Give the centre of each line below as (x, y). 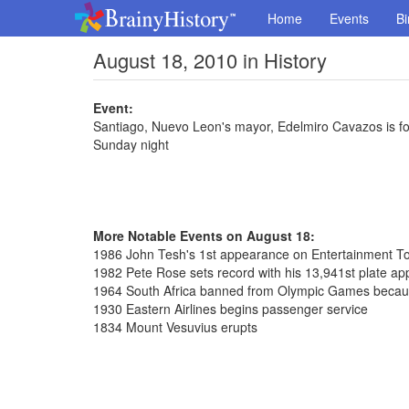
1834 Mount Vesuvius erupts (175, 327)
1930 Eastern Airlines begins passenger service (231, 309)
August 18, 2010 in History (210, 60)
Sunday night (131, 144)
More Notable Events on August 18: (204, 236)
